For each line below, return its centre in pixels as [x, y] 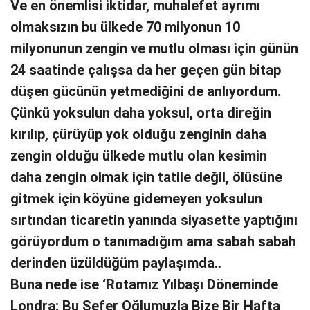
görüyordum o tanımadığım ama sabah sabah [153, 241]
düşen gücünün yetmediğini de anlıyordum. [146, 91]
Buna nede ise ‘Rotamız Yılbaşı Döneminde [144, 284]
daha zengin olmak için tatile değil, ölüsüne [146, 177]
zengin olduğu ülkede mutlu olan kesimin [139, 156]
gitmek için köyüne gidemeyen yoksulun [136, 199]
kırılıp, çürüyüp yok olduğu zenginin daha [138, 134]
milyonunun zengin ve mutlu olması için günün [154, 48]
